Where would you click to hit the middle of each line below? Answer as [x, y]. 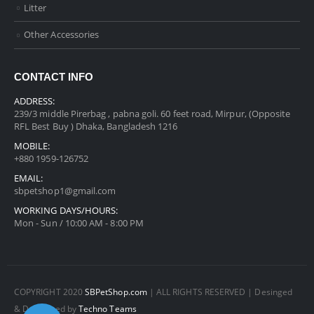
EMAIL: [29, 178]
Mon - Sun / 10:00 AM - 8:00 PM [79, 223]
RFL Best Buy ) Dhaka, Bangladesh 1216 [96, 126]
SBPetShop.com [116, 292]
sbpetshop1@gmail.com [65, 190]
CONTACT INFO [54, 77]
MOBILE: [32, 145]
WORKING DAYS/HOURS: [66, 210]
